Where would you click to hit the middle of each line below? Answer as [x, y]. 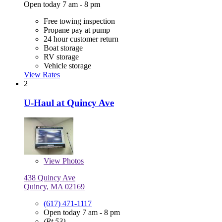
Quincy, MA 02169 [54, 187]
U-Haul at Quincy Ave [69, 103]
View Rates [42, 75]
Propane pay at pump [77, 30]
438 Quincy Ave [50, 178]
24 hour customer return [81, 39]
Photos [72, 161]
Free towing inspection [79, 21]
